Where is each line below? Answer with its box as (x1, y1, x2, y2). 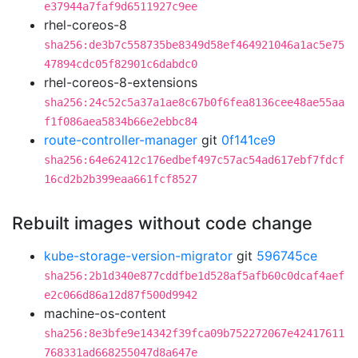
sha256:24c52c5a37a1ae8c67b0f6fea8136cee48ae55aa (44, 96, 344, 109)
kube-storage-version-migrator (44, 248, 233, 264)
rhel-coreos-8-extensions (44, 74, 197, 90)
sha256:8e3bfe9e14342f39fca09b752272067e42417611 (44, 327, 344, 340)
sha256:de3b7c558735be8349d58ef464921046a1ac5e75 (44, 38, 344, 51)
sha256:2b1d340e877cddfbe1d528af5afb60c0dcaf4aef (44, 269, 344, 282)
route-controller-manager (44, 132, 197, 148)
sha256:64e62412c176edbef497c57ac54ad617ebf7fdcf (44, 153, 344, 166)
